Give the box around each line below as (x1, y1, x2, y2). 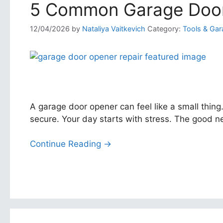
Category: (145, 24, 183, 33)
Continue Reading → (30, 139, 111, 149)
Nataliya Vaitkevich (82, 24, 145, 33)
